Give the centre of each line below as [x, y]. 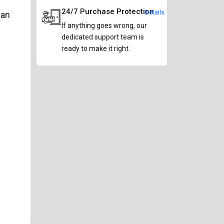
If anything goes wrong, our [104, 26]
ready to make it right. [96, 49]
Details [154, 12]
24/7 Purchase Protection [108, 12]
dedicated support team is [103, 37]
